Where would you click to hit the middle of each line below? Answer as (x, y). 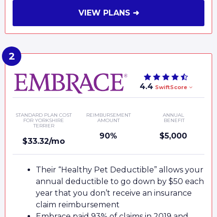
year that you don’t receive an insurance (114, 193)
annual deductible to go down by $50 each (120, 182)
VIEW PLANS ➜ (108, 13)
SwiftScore (172, 87)
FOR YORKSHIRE (44, 121)
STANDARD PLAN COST (44, 115)
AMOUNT (108, 121)
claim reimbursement (78, 205)
